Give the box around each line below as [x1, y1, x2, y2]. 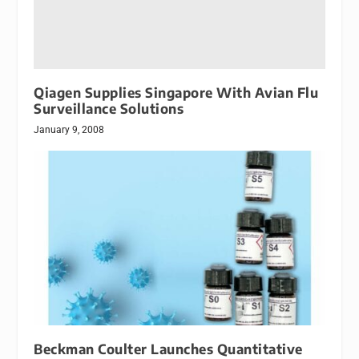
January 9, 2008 [34, 124, 105, 136]
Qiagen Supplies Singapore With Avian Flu [34, 84, 319, 102]
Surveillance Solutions [34, 100, 184, 118]
